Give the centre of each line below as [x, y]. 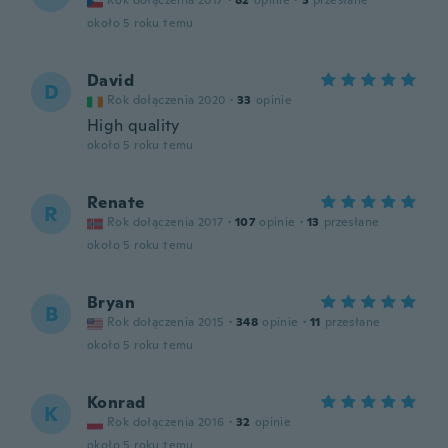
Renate [116, 202]
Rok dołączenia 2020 [166, 100]
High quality [133, 125]
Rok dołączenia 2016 [166, 422]
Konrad [116, 402]
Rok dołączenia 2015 [166, 322]
